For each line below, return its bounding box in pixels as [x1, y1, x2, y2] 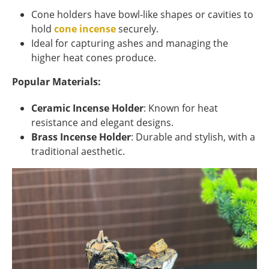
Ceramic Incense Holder [31, 101, 144, 115]
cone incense [54, 22, 116, 36]
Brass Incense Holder [31, 130, 131, 144]
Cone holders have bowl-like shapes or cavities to [31, 8, 253, 22]
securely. [116, 22, 159, 36]
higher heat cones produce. [31, 51, 156, 65]
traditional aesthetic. [31, 145, 125, 159]
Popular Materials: [12, 75, 101, 89]
